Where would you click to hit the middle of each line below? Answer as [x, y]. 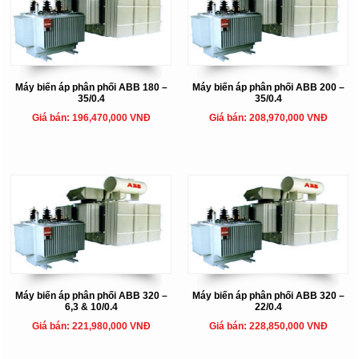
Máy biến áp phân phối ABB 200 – [268, 87]
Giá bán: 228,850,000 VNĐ [268, 326]
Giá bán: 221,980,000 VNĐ [91, 326]
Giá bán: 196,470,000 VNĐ [91, 117]
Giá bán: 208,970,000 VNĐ [268, 117]
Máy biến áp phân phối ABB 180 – [91, 87]
